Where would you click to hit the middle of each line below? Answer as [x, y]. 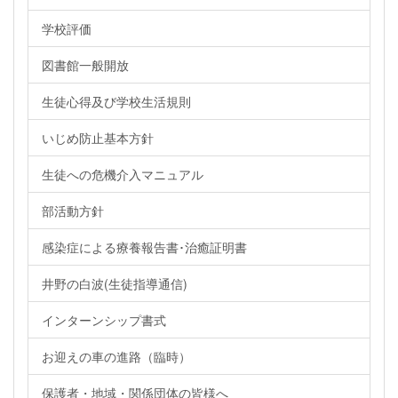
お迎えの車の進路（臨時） [116, 356]
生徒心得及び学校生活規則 [116, 101]
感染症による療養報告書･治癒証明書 [144, 247]
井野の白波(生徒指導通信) [115, 283]
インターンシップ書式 [104, 319]
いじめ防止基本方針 [98, 137]
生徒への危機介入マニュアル [123, 174]
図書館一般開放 [85, 64]
